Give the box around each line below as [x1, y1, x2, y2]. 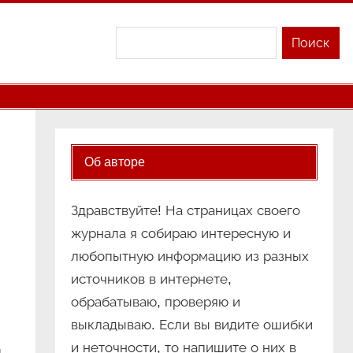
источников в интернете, [70, 272, 232, 288]
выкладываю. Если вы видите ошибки [70, 318, 313, 333]
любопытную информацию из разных [70, 249, 309, 265]
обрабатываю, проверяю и [70, 295, 240, 310]
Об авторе [84, 155, 145, 169]
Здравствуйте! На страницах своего [70, 203, 300, 219]
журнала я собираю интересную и [70, 226, 291, 242]
